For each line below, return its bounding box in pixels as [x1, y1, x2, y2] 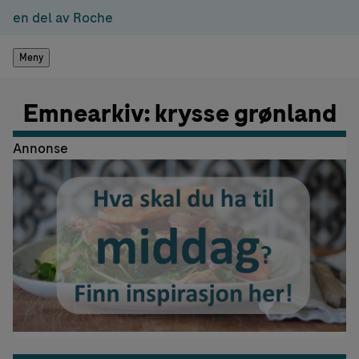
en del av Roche [13, 8, 113, 27]
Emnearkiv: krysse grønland [22, 97, 337, 131]
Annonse [13, 139, 68, 158]
